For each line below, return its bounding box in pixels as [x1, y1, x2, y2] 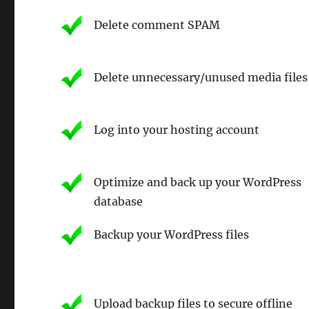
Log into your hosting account [94, 122, 260, 137]
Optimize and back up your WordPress [94, 175, 302, 189]
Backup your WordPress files [94, 227, 250, 241]
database [94, 194, 143, 208]
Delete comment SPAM [94, 17, 221, 32]
